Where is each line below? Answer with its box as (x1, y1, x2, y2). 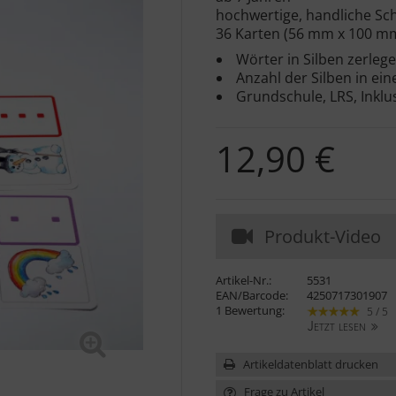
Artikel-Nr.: (216, 271, 272, 288)
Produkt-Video (263, 224, 381, 248)
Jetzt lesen (308, 321, 367, 335)
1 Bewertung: (216, 301, 286, 318)
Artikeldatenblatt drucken (242, 356, 378, 373)
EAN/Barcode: (216, 286, 289, 303)
